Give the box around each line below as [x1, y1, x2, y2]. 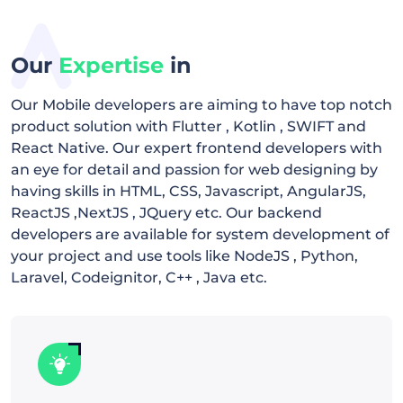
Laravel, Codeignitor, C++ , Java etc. [11, 268, 267, 286]
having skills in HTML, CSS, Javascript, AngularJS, [11, 182, 366, 200]
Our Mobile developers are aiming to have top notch [11, 95, 392, 113]
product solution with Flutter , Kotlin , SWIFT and [11, 117, 366, 135]
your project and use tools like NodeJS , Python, [11, 246, 358, 264]
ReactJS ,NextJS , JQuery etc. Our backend [11, 203, 322, 221]
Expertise [58, 51, 164, 78]
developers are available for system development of [11, 225, 390, 243]
